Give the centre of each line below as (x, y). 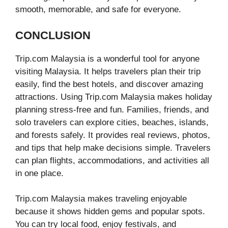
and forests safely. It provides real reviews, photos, (113, 135)
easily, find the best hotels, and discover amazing (109, 84)
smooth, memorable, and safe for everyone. (98, 10)
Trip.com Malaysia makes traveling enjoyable (101, 199)
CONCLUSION (53, 35)
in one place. (39, 173)
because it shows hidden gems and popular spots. (110, 212)
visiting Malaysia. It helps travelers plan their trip (108, 71)
